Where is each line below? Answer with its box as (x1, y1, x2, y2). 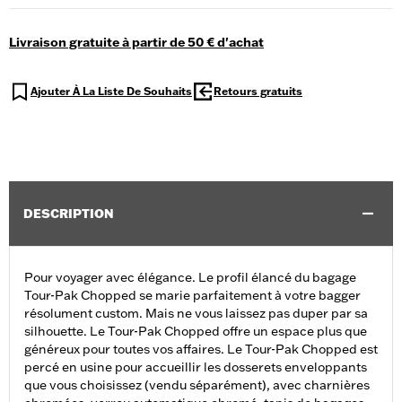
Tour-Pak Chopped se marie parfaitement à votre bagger (24, 287, 361, 304)
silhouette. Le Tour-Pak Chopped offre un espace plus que (24, 323, 367, 340)
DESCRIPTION (23, 205, 114, 223)
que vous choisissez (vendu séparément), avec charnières (24, 377, 370, 394)
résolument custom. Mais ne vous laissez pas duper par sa (24, 305, 368, 322)
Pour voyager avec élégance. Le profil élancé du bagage (24, 269, 356, 286)
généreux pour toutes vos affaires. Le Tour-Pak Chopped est (24, 341, 378, 358)
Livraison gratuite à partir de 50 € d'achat (9, 34, 264, 51)
